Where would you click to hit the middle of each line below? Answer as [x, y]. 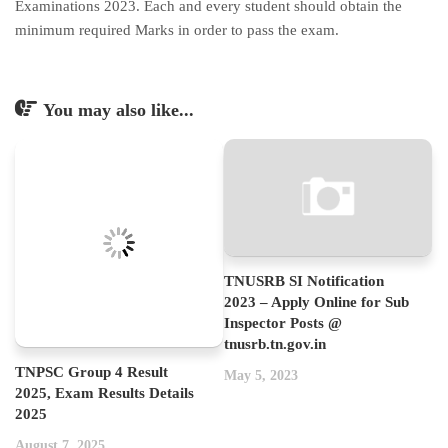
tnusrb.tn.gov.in [275, 343]
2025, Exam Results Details [104, 393]
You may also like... [118, 110]
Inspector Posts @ [283, 322]
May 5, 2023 [261, 375]
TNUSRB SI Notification [304, 280]
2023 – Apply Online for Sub [316, 301]
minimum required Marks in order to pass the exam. [177, 30]
